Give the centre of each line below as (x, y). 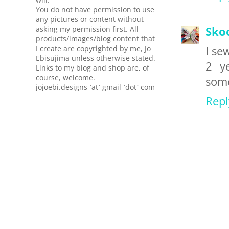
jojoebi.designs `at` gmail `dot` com (95, 87)
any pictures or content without (90, 19)
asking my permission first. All (87, 29)
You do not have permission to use (95, 9)
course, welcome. (65, 77)
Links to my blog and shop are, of (93, 68)
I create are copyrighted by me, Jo (93, 48)
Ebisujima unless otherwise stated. (96, 58)
